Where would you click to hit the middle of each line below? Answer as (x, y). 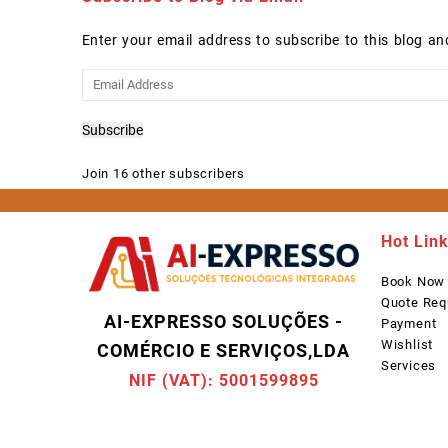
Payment (408, 324)
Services (408, 366)
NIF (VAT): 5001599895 (223, 381)
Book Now (413, 282)
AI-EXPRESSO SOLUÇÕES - (224, 322)
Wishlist (407, 345)
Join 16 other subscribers (163, 174)
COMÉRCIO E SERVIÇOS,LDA (224, 351)
